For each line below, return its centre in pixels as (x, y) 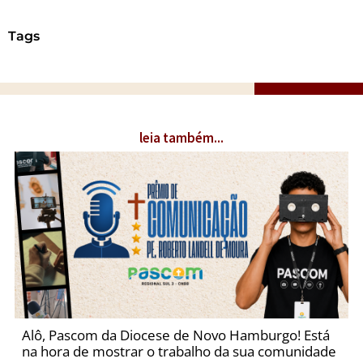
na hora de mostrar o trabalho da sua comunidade (179, 351)
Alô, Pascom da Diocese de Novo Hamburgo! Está (175, 335)
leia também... (181, 137)
